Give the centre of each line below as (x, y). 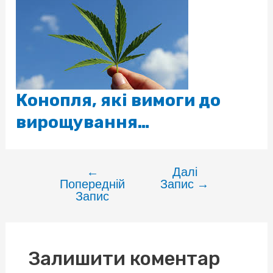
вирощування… (83, 122)
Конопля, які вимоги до (119, 100)
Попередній (93, 184)
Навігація (61, 173)
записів (57, 192)
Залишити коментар (124, 258)
